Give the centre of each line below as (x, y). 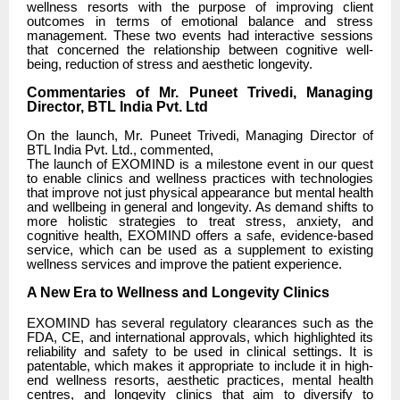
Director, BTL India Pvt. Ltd (117, 106)
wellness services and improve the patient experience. (184, 264)
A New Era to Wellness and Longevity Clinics (178, 292)
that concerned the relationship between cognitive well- (200, 50)
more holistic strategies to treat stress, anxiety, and (200, 221)
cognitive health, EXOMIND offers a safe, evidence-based (200, 235)
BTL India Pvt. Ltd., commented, (120, 150)
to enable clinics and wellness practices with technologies (200, 178)
